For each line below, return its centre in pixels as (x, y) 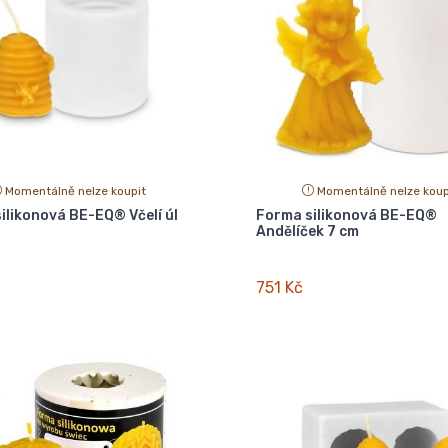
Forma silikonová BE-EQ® (346, 215)
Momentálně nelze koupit (76, 190)
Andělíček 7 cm (307, 231)
